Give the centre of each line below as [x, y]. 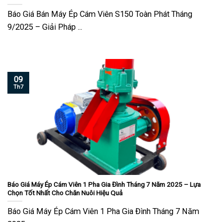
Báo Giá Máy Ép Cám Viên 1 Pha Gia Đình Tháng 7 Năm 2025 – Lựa [104, 184]
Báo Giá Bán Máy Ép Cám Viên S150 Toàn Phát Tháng [100, 14]
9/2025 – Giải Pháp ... [45, 27]
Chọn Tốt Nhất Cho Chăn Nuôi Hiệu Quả [65, 193]
